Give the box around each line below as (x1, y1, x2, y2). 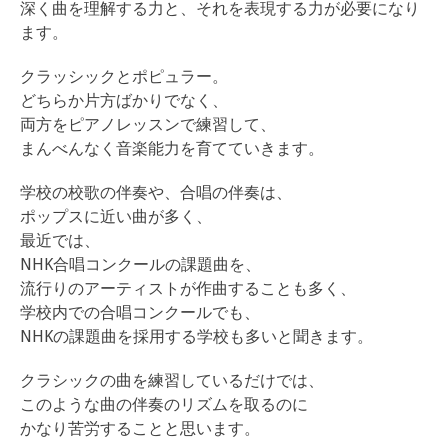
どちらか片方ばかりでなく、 (20, 90, 228, 110)
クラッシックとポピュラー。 (20, 66, 228, 86)
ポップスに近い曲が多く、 (20, 206, 212, 226)
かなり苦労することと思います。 (20, 418, 260, 438)
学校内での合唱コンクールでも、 (20, 302, 260, 322)
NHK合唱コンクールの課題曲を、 (20, 254, 261, 274)
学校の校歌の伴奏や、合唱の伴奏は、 (20, 182, 292, 202)
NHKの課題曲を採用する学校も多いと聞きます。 (20, 326, 373, 346)
